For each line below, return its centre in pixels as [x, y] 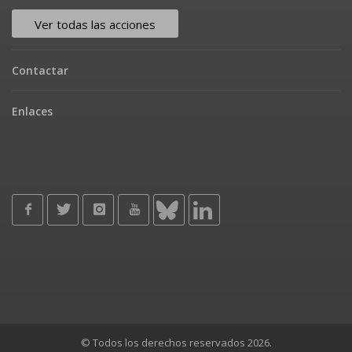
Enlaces [32, 111]
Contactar [40, 70]
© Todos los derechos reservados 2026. [176, 342]
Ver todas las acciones [95, 24]
